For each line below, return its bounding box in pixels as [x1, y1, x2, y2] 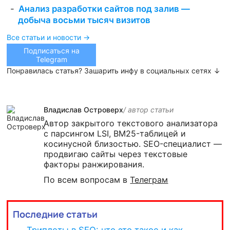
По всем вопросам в [44, 174, 130, 185]
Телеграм [130, 174, 168, 185]
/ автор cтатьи [123, 105, 174, 114]
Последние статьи [12, 208, 98, 221]
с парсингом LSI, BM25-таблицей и [44, 128, 186, 139]
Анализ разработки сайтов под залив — [18, 3, 190, 14]
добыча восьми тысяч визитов [17, 14, 150, 25]
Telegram [35, 55, 67, 64]
